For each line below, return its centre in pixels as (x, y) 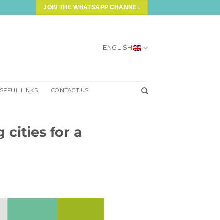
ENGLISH (117, 48)
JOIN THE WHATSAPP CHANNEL (92, 7)
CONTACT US (70, 91)
